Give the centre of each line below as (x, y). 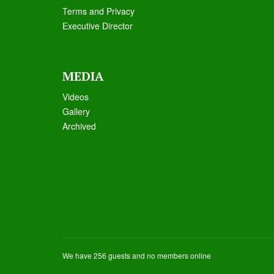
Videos (76, 97)
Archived (79, 126)
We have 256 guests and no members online (137, 255)
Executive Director (98, 26)
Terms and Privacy (98, 11)
